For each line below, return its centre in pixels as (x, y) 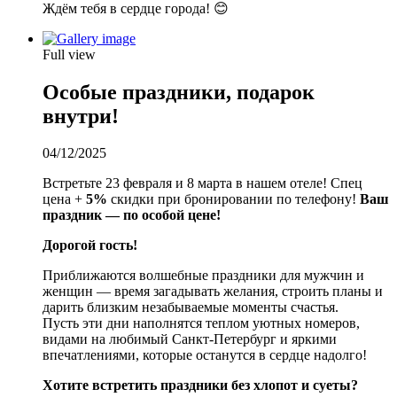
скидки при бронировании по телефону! (234, 199)
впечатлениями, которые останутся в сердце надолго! (205, 355)
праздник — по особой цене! (133, 215)
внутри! (81, 116)
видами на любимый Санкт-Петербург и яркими (190, 339)
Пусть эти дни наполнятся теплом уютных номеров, (201, 323)
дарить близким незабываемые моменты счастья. (191, 307)
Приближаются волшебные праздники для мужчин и (203, 276)
